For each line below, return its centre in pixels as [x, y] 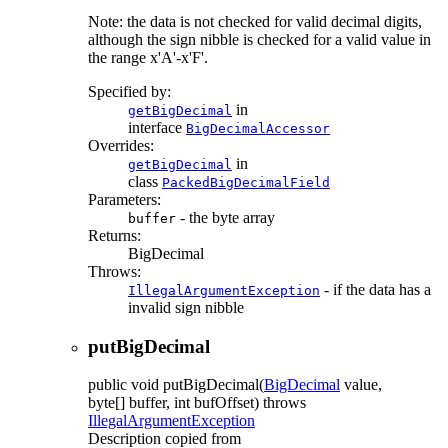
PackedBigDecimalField [246, 182]
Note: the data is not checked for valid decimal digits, [255, 21]
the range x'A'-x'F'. [148, 57]
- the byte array [225, 217]
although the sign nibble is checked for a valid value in [259, 39]
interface [157, 127]
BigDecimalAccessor [258, 128]
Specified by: [129, 91]
